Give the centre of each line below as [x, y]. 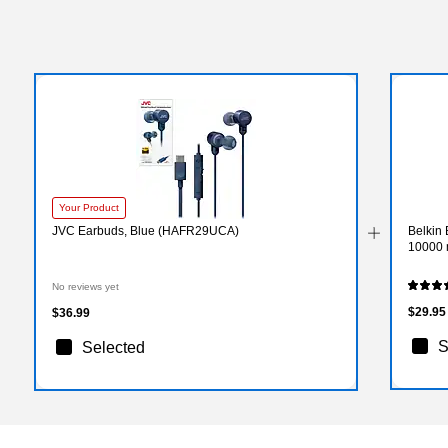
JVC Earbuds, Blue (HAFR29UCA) [145, 230]
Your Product [89, 207]
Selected [113, 347]
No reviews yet [85, 286]
